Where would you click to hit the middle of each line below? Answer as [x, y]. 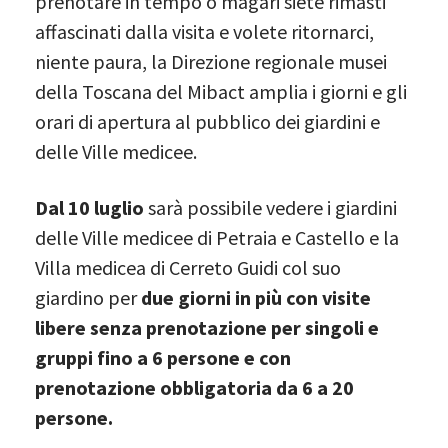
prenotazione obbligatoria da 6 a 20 [194, 387]
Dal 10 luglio [89, 207]
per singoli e [325, 327]
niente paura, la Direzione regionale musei [211, 61]
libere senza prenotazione [151, 327]
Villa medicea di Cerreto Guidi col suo [188, 267]
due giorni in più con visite [256, 297]
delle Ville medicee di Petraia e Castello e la [217, 237]
